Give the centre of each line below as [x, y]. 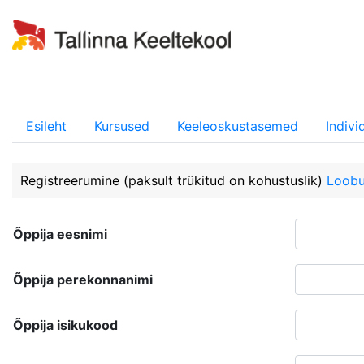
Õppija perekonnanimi [83, 279]
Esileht [46, 126]
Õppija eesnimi [60, 234]
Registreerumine [72, 180]
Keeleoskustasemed [238, 126]
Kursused [122, 126]
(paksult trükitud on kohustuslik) [223, 180]
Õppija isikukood [65, 325]
